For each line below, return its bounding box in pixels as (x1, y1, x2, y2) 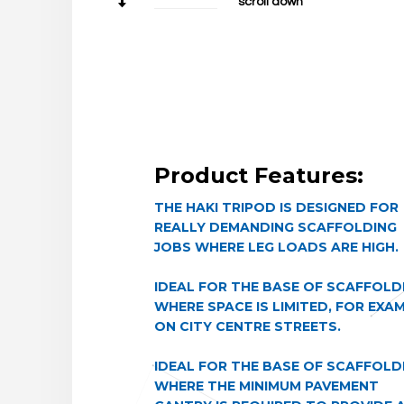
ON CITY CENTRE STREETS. (153, 318, 341, 335)
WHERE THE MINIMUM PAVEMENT (153, 378, 379, 394)
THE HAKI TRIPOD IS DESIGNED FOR (153, 199, 399, 216)
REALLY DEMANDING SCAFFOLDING (153, 219, 397, 235)
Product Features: (153, 162, 363, 188)
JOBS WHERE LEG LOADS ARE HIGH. (153, 239, 399, 255)
